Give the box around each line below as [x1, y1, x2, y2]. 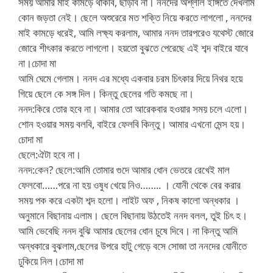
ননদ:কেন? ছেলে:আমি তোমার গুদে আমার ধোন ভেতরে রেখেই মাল [18, 163, 230, 177]
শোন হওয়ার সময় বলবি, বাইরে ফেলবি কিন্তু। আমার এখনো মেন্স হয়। [18, 117, 246, 131]
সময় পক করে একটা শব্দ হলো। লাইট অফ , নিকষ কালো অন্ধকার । [18, 193, 239, 207]
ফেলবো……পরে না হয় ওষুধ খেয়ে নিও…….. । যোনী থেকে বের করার [18, 178, 241, 192]
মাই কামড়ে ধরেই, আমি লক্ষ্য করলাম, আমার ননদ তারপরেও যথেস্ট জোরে [18, 26, 253, 40]
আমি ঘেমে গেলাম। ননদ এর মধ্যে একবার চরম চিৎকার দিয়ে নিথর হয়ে [18, 71, 243, 85]
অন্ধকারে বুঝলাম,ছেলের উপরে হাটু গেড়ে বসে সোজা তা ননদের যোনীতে [18, 239, 247, 253]
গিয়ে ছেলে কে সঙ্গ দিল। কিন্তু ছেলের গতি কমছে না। [18, 87, 194, 101]
